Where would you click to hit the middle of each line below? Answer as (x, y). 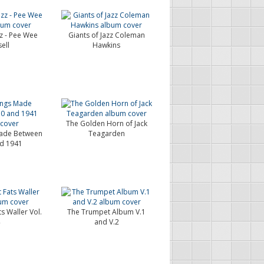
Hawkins (107, 45)
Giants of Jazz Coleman (106, 35)
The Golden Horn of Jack (106, 123)
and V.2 (106, 222)
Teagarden (106, 133)
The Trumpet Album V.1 (107, 212)
